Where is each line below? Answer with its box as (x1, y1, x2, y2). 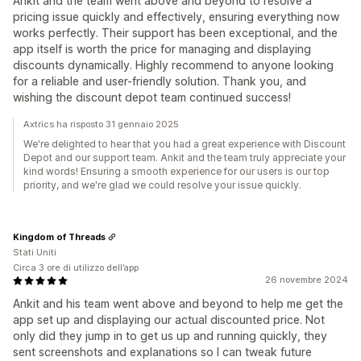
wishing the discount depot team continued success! (13, 90, 291, 104)
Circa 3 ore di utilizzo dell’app (13, 262, 139, 273)
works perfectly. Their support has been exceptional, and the (13, 26, 338, 39)
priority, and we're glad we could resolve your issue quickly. (23, 179, 301, 191)
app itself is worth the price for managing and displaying (13, 42, 311, 56)
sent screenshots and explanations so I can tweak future (13, 345, 312, 359)
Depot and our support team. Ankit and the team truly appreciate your (23, 151, 346, 164)
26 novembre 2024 (265, 274, 348, 285)
